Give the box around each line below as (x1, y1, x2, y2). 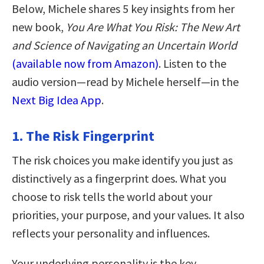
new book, (12, 19, 66, 34)
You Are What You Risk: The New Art (66, 19, 240, 34)
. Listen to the (159, 55, 226, 71)
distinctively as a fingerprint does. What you (12, 170, 226, 186)
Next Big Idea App (12, 92, 101, 107)
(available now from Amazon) (12, 55, 159, 71)
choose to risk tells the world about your (12, 189, 212, 204)
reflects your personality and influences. (12, 225, 210, 240)
